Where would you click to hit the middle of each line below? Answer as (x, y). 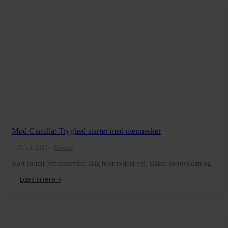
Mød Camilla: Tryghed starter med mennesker (87, 131)
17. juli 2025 (32, 148)
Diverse (63, 148)
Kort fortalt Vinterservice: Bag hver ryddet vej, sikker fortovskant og (111, 164)
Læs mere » (40, 179)
